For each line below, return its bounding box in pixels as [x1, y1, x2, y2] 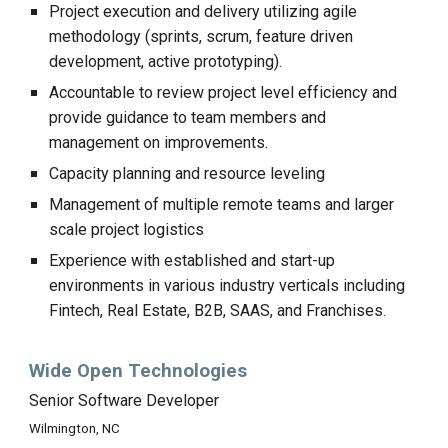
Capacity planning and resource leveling [49, 164, 326, 183]
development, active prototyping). [49, 52, 283, 71]
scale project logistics [49, 220, 205, 239]
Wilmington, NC [29, 421, 121, 436]
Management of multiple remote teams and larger [49, 195, 395, 214]
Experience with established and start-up [49, 251, 336, 270]
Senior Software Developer [29, 391, 220, 410]
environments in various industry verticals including [49, 276, 406, 295]
